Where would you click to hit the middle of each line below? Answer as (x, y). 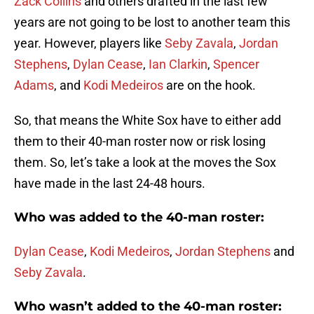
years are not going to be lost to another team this (152, 22)
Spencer (236, 64)
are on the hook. (210, 86)
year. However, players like (89, 43)
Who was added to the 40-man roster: (139, 218)
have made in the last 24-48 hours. (110, 184)
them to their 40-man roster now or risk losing (140, 142)
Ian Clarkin (178, 64)
